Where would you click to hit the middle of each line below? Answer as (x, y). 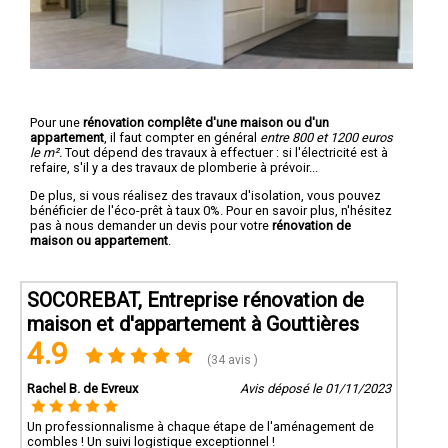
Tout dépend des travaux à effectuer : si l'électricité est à (225, 152)
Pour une (56, 122)
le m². (46, 152)
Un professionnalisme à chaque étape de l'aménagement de (200, 426)
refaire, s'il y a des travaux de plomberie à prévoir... (174, 167)
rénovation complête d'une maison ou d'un (206, 122)
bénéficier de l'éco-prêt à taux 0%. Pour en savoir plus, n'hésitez (211, 210)
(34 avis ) (231, 359)
